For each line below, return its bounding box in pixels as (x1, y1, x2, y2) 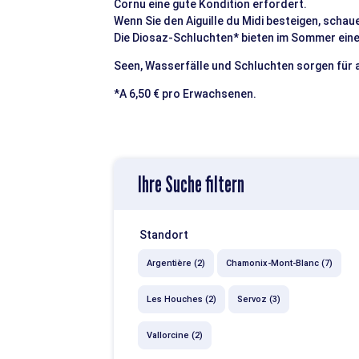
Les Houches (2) (147, 294, 216, 305)
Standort (139, 228, 188, 241)
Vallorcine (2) (147, 330, 203, 341)
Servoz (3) (237, 294, 280, 305)
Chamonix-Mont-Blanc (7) (226, 258, 333, 268)
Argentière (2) (147, 258, 205, 268)
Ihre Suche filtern (138, 171, 244, 198)
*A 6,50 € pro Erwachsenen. (114, 87, 256, 100)
